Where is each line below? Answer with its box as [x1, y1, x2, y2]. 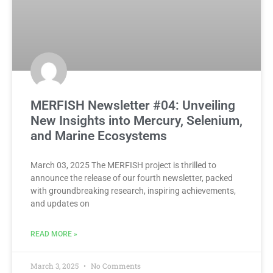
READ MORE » [30, 230, 77, 239]
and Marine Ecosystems [30, 129, 167, 144]
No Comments [89, 261, 141, 271]
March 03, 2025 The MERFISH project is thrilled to [30, 160, 216, 171]
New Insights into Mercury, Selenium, [30, 113, 243, 129]
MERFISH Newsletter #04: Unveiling [30, 98, 235, 113]
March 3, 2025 [30, 261, 80, 271]
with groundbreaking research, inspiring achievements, [30, 186, 236, 196]
